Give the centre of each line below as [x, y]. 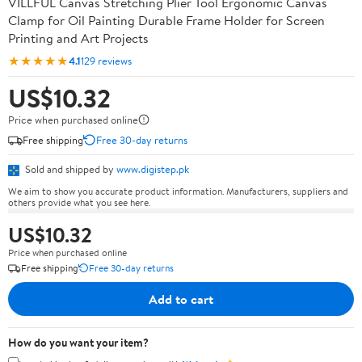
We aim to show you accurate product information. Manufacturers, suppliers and [178, 191]
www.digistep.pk [153, 169]
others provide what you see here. [79, 202]
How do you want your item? [78, 342]
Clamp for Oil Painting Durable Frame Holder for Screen [166, 20]
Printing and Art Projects [78, 38]
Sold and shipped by [69, 169]
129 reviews [106, 60]
